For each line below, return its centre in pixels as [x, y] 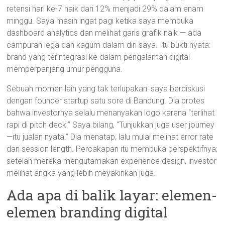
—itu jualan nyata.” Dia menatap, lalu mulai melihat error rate [110, 137]
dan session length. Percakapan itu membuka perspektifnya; [112, 149]
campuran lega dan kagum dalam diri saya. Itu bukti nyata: [109, 45]
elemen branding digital [87, 212]
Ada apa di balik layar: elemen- [112, 195]
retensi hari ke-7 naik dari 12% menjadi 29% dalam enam [105, 9]
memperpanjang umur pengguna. [65, 69]
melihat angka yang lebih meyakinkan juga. [81, 173]
